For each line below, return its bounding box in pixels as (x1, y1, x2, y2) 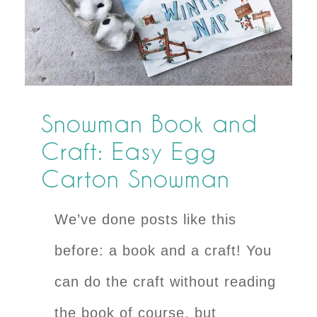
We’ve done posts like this (54, 211, 69, 227)
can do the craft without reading (54, 273, 276, 289)
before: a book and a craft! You (54, 242, 272, 258)
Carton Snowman (40, 164, 230, 192)
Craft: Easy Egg (40, 137, 217, 164)
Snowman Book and (40, 109, 258, 137)
